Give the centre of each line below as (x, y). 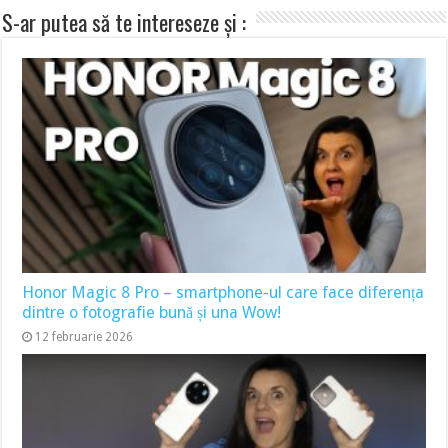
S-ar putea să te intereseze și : (124, 22)
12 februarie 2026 (84, 336)
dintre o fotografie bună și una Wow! (152, 312)
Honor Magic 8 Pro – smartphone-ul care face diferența (223, 292)
